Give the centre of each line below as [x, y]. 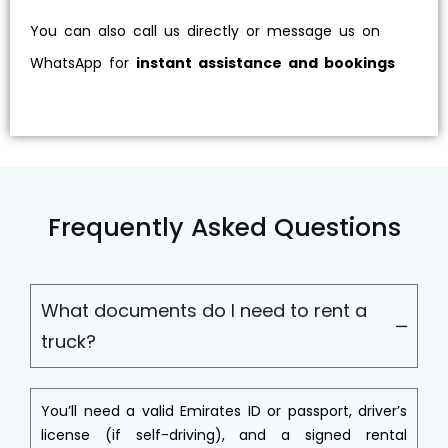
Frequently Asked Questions [224, 227]
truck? [68, 341]
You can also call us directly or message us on [205, 31]
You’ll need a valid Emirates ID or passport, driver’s [224, 411]
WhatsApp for [83, 63]
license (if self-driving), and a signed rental [224, 435]
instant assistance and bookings [265, 63]
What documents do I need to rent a [204, 310]
